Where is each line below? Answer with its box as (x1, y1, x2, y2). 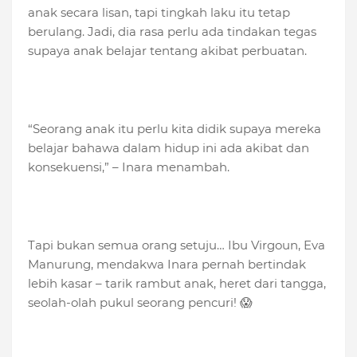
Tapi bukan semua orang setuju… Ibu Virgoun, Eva (28, 237, 325, 253)
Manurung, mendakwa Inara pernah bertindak (28, 257, 306, 273)
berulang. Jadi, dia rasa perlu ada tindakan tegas (28, 24, 316, 40)
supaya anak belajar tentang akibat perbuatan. (28, 43, 307, 59)
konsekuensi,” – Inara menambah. (28, 159, 229, 175)
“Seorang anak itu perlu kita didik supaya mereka (28, 121, 321, 137)
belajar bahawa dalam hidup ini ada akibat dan (28, 140, 309, 156)
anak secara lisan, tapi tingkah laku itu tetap (28, 5, 290, 21)
